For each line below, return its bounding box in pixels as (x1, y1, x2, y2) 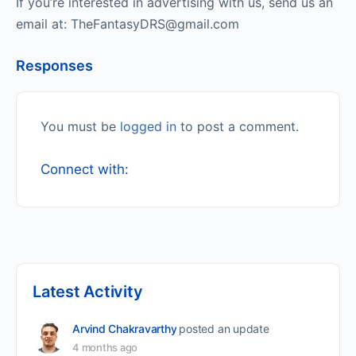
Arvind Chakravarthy (72, 321, 177, 335)
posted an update (179, 321, 269, 335)
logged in (120, 118, 176, 134)
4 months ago (72, 340, 138, 354)
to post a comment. (176, 118, 299, 134)
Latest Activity (33, 281, 143, 301)
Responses (16, 56, 93, 74)
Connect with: (41, 161, 129, 177)
